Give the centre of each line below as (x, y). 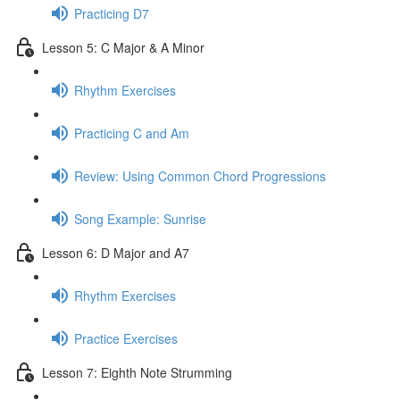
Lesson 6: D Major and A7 (116, 252)
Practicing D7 (112, 13)
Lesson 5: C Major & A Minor (123, 47)
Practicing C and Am (132, 133)
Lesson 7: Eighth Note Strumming (137, 372)
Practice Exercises (126, 338)
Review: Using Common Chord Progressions (200, 175)
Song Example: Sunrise (140, 218)
